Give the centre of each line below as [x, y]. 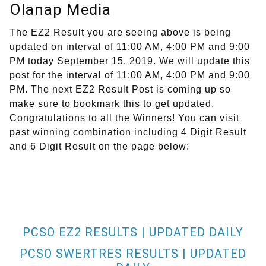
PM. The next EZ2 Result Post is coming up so [120, 90]
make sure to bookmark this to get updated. [112, 104]
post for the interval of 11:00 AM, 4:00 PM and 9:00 [130, 75]
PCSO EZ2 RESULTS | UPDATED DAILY [133, 232]
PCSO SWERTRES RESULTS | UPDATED [133, 254]
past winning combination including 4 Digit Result [128, 132]
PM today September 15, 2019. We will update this [130, 61]
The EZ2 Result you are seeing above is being [120, 33]
